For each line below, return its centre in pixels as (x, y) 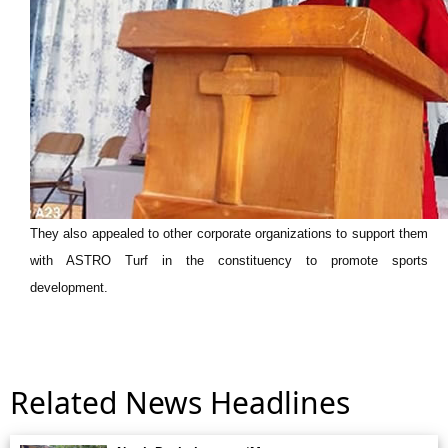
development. (69, 287)
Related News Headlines (180, 402)
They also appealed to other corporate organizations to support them (229, 233)
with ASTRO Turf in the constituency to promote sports (229, 260)
